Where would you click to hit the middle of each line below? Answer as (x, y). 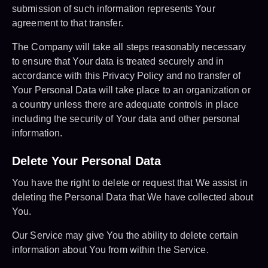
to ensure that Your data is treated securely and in (118, 62)
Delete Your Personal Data (86, 161)
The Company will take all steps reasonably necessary (129, 47)
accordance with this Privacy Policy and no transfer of (127, 76)
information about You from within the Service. (110, 250)
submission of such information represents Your (114, 9)
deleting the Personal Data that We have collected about (133, 197)
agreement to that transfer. (68, 23)
